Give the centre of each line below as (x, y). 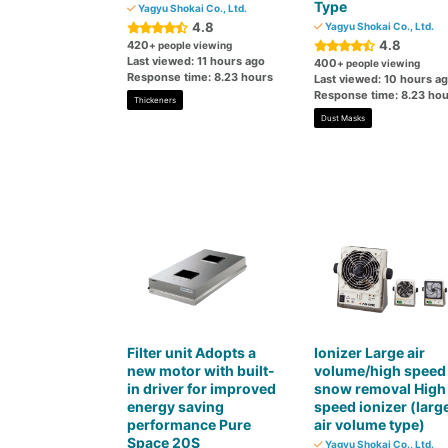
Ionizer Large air (369, 352)
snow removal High (379, 388)
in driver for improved (201, 388)
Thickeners (155, 100)
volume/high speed (379, 370)
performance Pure (189, 424)
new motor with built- (201, 370)
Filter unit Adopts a (191, 352)
